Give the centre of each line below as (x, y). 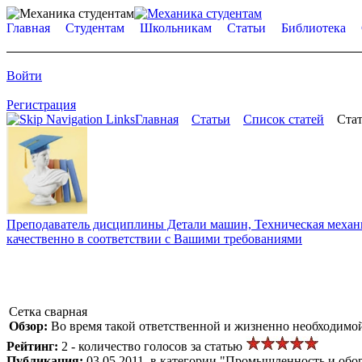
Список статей (284, 119)
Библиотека (314, 28)
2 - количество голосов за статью (154, 346)
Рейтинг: (34, 346)
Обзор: (30, 326)
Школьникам (176, 28)
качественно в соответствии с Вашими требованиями (154, 238)
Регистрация (41, 105)
